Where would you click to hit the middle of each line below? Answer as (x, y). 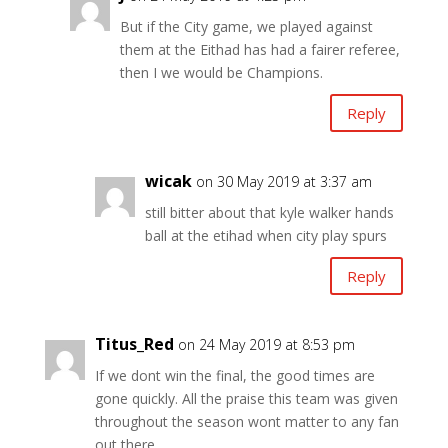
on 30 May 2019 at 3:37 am (283, 182)
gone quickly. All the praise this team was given (246, 399)
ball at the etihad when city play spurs (265, 236)
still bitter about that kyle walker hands (269, 213)
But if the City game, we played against (246, 27)
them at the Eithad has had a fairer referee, (259, 50)
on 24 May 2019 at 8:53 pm (266, 345)
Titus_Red (134, 344)
